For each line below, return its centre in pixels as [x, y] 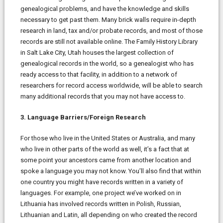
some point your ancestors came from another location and [106, 160]
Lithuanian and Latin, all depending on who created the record [109, 215]
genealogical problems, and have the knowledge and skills [105, 8]
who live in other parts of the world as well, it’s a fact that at [105, 149]
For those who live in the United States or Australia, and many [108, 138]
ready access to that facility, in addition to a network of [99, 74]
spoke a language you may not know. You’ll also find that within [111, 171]
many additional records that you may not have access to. [103, 96]
